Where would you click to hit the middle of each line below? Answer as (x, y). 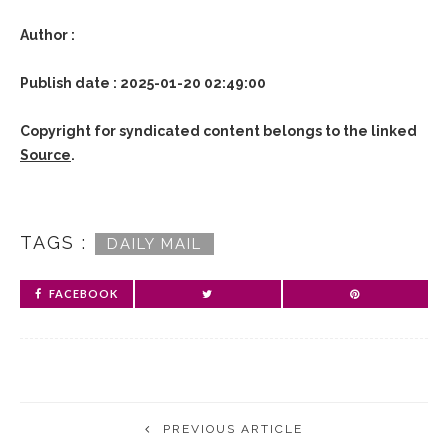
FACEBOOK (83, 293)
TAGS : (53, 242)
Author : (47, 35)
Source (45, 155)
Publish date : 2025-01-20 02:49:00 (143, 83)
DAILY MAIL (154, 243)
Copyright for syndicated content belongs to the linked (218, 131)
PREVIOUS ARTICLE (233, 429)
